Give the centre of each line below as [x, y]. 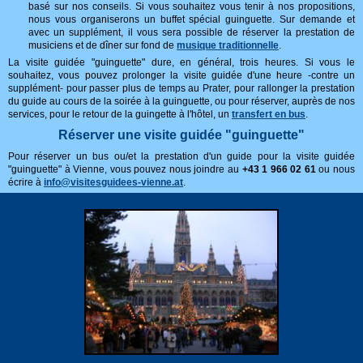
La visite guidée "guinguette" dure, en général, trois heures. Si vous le [181, 62]
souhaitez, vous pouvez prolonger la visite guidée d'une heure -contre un [181, 75]
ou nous [335, 169]
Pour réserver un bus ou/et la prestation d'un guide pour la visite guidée [181, 156]
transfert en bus [269, 114]
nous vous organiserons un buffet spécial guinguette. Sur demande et [192, 19]
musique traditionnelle [228, 45]
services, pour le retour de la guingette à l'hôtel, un [120, 114]
